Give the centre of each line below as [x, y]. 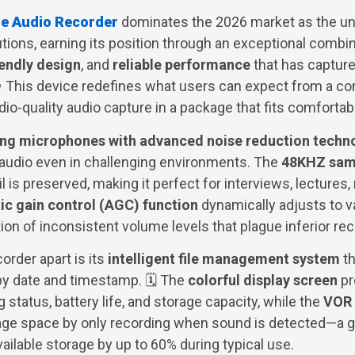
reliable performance [181, 65]
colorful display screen [263, 281]
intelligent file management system [224, 259]
